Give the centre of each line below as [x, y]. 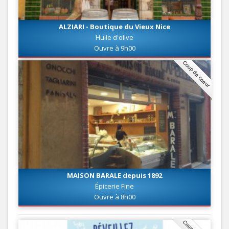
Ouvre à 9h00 [114, 48]
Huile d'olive [114, 38]
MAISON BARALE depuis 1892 [114, 175]
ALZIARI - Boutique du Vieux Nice [114, 27]
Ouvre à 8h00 [114, 197]
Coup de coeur [196, 74]
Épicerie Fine [114, 186]
